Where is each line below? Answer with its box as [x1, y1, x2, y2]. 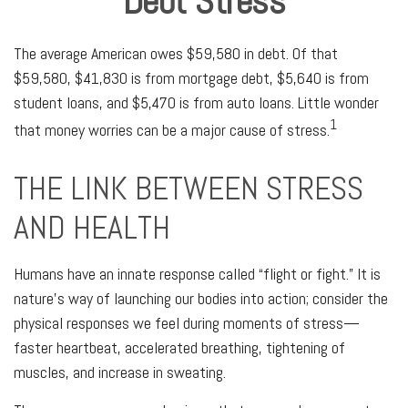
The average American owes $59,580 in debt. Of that [14, 43, 338, 64]
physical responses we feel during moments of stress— [14, 312, 360, 333]
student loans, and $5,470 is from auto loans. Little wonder [14, 92, 379, 113]
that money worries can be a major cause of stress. [14, 119, 330, 140]
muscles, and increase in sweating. [14, 362, 226, 382]
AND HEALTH [14, 207, 170, 249]
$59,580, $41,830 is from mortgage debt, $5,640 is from [14, 67, 369, 88]
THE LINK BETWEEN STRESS [14, 168, 363, 209]
